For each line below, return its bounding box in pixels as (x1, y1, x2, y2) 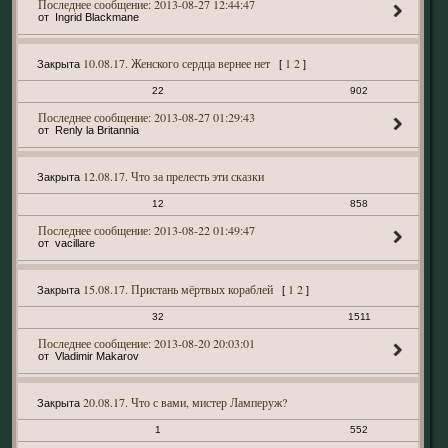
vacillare (54, 237, 95, 249)
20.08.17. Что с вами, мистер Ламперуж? (82, 394, 287, 410)
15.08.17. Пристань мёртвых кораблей (82, 281, 273, 297)
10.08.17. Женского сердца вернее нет (82, 55, 270, 71)
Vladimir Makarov (54, 350, 139, 362)
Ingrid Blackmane (54, 11, 139, 23)
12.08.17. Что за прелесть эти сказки (82, 168, 264, 184)
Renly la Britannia (54, 124, 139, 136)
